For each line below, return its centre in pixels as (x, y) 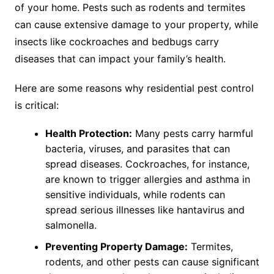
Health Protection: (88, 134)
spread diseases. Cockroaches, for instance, (147, 164)
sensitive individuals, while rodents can (135, 195)
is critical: (36, 106)
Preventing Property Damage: (116, 247)
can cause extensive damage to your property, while (136, 25)
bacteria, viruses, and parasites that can (137, 149)
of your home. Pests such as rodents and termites (130, 8)
